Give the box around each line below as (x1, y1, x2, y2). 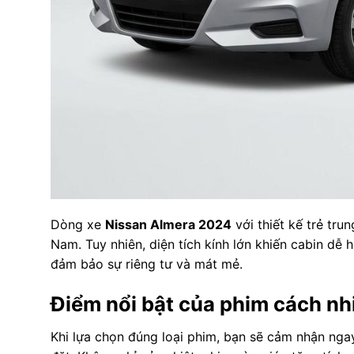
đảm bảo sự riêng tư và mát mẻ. (50, 256, 243, 273)
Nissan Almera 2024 (104, 217, 232, 233)
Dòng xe (50, 217, 105, 233)
